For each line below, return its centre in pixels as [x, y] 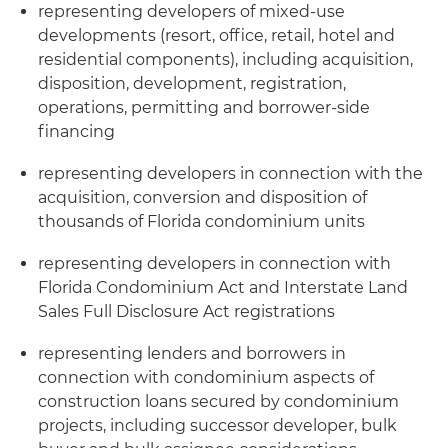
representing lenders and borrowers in [192, 353]
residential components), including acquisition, [225, 59]
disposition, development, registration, [192, 83]
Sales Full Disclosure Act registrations [186, 311]
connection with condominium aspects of [206, 377]
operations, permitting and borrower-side [204, 107]
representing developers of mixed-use [191, 11]
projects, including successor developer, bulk [217, 425]
